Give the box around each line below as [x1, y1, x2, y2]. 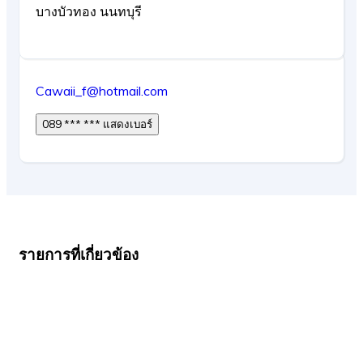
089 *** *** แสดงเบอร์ [103, 117, 152, 131]
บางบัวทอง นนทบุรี [36, 3, 142, 20]
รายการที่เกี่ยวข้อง [19, 245, 139, 265]
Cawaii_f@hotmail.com [36, 83, 168, 100]
